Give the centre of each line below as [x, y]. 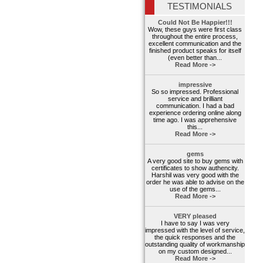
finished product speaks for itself [195, 51]
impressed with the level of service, [195, 230]
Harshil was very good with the [195, 175]
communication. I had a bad [195, 106]
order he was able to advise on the [195, 182]
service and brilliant [195, 99]
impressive [195, 85]
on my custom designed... [195, 252]
